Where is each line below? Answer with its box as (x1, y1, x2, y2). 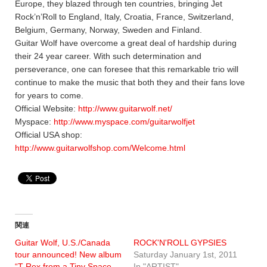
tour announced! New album (15, 250, 122, 259)
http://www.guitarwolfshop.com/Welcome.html (15, 143, 185, 153)
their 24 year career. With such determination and (15, 51, 201, 61)
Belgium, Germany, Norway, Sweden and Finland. (15, 25, 202, 35)
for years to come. (15, 91, 83, 100)
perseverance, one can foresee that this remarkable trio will (15, 64, 238, 74)
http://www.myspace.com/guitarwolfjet (54, 117, 195, 126)
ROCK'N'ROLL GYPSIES (133, 238, 226, 247)
